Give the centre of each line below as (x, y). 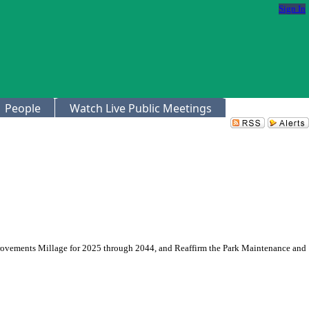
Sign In (292, 9)
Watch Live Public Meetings (141, 108)
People (23, 108)
